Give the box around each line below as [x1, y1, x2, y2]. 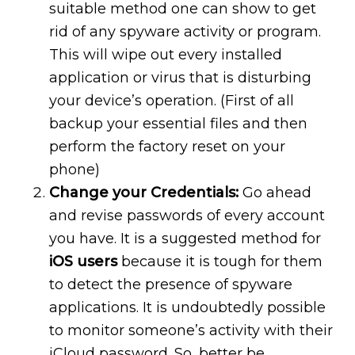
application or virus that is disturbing [49, 69, 312, 87]
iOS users [49, 253, 122, 271]
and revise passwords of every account [49, 207, 326, 225]
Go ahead [242, 184, 312, 202]
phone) [49, 161, 101, 179]
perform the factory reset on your [49, 138, 286, 156]
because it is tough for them [121, 253, 323, 271]
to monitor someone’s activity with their [49, 322, 334, 340]
